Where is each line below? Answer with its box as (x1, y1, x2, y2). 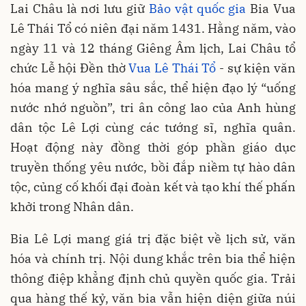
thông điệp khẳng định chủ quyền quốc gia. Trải (10, 270, 296, 286)
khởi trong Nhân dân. (10, 198, 134, 214)
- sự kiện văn (216, 59, 296, 76)
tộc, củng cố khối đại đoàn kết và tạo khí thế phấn (10, 178, 296, 195)
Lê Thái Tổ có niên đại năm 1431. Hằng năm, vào (10, 20, 296, 36)
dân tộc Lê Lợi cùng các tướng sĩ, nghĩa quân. (10, 119, 296, 135)
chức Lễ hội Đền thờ (10, 59, 129, 76)
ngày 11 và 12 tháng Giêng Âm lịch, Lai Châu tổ (10, 40, 296, 56)
